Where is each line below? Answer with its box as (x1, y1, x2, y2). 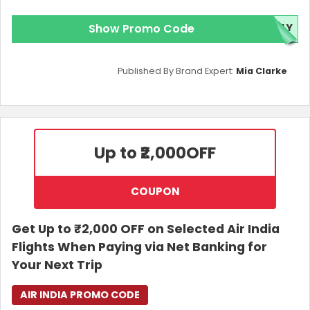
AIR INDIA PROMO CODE (20, 287, 140, 302)
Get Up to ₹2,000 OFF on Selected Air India (12, 220, 280, 237)
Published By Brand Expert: (118, 64, 236, 77)
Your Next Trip (12, 256, 102, 273)
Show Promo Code (88, 20, 194, 37)
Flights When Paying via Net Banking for (12, 238, 267, 255)
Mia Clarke (236, 64, 287, 77)
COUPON (130, 183, 180, 199)
